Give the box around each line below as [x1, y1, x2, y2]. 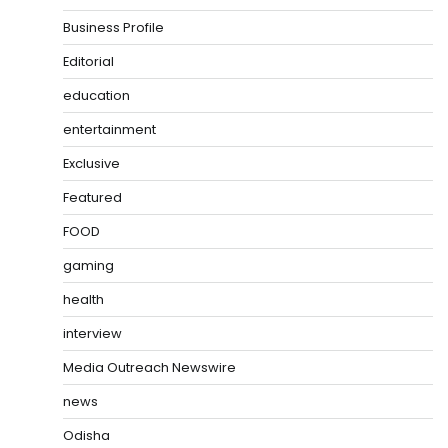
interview [63, 323, 122, 343]
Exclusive [63, 153, 120, 173]
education [63, 85, 130, 105]
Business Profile [63, 17, 164, 37]
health [63, 289, 104, 309]
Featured [63, 187, 122, 207]
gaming [63, 255, 114, 275]
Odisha [63, 425, 110, 445]
